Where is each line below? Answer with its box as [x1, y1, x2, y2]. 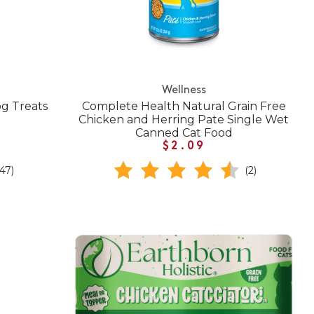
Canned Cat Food [135, 125, 233, 139]
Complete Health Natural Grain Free [81, 99, 286, 113]
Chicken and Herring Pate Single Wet [78, 112, 289, 126]
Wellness [161, 84, 206, 96]
